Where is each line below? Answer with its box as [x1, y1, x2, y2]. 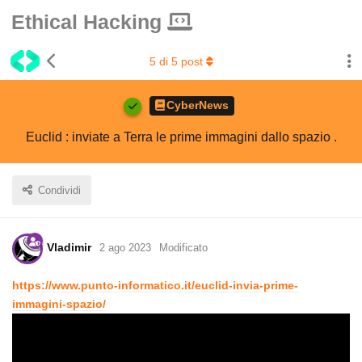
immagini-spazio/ [12, 297, 106, 310]
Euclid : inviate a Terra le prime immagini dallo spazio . [25, 129, 337, 144]
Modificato [159, 242, 208, 255]
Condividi [38, 183, 81, 196]
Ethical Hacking [11, 11, 167, 33]
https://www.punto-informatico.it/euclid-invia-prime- [12, 278, 298, 292]
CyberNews [166, 99, 229, 112]
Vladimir [47, 241, 91, 255]
